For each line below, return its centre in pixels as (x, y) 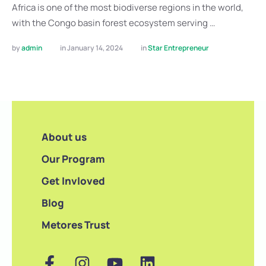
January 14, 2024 (95, 47)
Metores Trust (76, 224)
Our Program (73, 159)
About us (64, 137)
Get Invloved (73, 180)
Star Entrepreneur (178, 47)
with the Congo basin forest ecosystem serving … (113, 23)
